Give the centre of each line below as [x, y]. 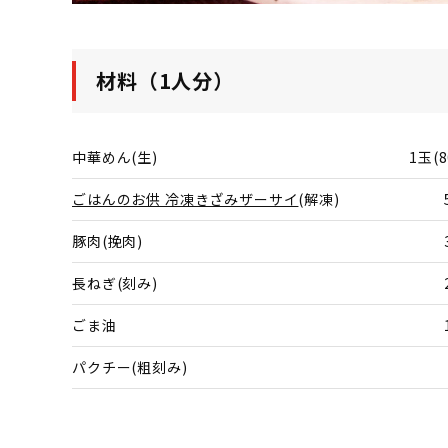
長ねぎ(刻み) [115, 283]
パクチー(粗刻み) [130, 367]
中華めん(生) [115, 157]
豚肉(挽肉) [108, 241]
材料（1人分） [165, 80]
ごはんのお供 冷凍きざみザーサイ [185, 199]
